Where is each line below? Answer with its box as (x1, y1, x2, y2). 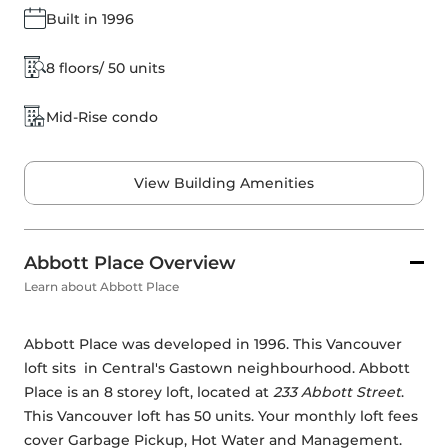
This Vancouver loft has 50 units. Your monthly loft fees (24, 407, 418, 425)
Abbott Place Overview (24, 252, 236, 274)
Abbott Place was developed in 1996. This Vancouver (24, 335, 402, 353)
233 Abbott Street (273, 383, 401, 401)
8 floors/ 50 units (46, 58, 165, 77)
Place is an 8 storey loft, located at (24, 383, 273, 401)
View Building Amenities (134, 174, 314, 192)
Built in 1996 (46, 9, 134, 28)
